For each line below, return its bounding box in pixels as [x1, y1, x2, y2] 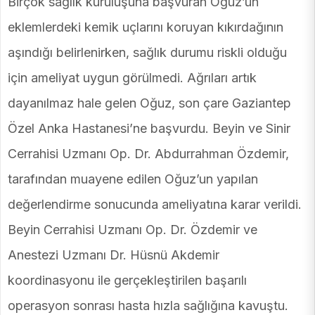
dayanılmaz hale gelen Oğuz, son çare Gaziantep [8, 96, 291, 111]
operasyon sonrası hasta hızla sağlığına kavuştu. [8, 298, 288, 314]
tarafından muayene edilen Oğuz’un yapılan [8, 172, 258, 187]
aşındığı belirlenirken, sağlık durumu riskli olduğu [8, 45, 287, 60]
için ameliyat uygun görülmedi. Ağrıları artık [8, 70, 257, 86]
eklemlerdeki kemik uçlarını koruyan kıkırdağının [8, 20, 283, 35]
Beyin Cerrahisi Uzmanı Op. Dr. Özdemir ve [8, 222, 257, 238]
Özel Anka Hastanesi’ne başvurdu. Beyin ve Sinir [8, 121, 290, 136]
